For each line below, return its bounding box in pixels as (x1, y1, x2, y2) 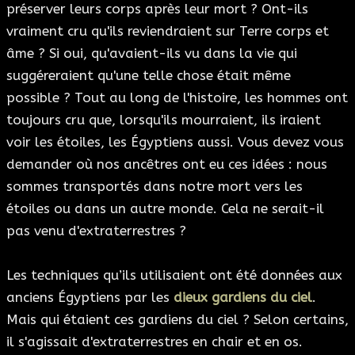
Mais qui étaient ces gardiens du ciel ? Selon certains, (6, 311, 349, 328)
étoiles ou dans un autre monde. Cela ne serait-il (6, 200, 324, 217)
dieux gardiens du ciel (174, 289, 312, 306)
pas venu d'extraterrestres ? (6, 223, 186, 239)
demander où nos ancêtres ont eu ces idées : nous (6, 156, 327, 173)
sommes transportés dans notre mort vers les (6, 178, 303, 195)
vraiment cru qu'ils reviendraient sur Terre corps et (6, 23, 329, 40)
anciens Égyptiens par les (6, 289, 174, 306)
